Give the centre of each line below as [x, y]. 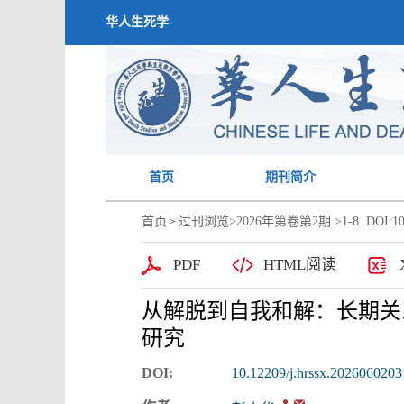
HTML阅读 [300, 265]
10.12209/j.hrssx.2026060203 [317, 373]
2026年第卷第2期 [284, 221]
